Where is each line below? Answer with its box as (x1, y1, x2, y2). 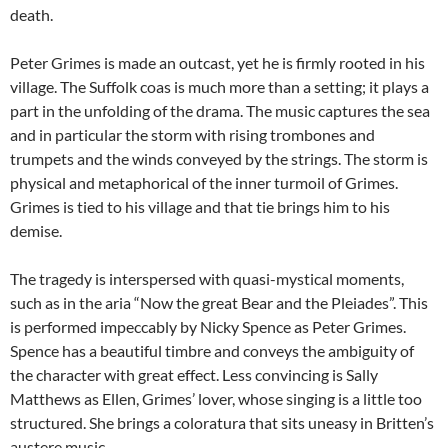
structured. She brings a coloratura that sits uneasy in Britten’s (10, 413, 434, 433)
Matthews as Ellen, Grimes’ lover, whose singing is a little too (10, 389, 422, 409)
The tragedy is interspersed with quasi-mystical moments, (10, 269, 404, 289)
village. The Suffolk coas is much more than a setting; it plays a (10, 77, 429, 97)
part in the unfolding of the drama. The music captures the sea (10, 101, 430, 121)
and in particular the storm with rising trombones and (10, 125, 375, 145)
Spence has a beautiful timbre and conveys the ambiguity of (10, 341, 414, 361)
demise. (10, 221, 62, 241)
